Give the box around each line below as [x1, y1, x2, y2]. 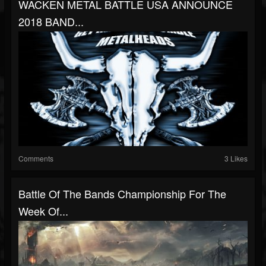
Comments [18, 153, 53, 163]
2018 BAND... [18, 13, 84, 29]
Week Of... [18, 202, 68, 218]
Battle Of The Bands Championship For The [18, 185, 226, 201]
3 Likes [224, 153, 248, 163]
